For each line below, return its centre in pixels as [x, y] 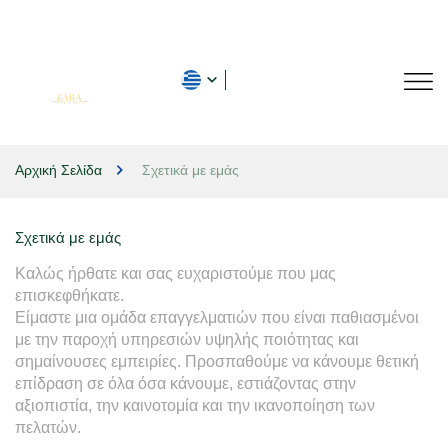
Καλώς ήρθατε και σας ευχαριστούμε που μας [175, 273]
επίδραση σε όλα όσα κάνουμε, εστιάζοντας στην [185, 383]
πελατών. [48, 427]
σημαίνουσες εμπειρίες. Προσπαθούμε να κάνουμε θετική [217, 361]
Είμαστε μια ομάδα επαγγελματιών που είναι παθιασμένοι [217, 317]
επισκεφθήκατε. [69, 295]
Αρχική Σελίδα [58, 170]
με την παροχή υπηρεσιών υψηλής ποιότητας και [187, 339]
